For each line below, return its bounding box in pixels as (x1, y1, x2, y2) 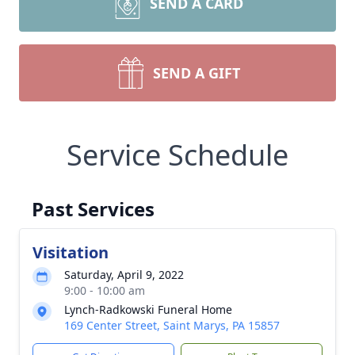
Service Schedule (67, 136, 288, 174)
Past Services (32, 196, 155, 222)
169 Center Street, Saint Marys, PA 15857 (64, 318, 280, 333)
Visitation (32, 242, 109, 263)
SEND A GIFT (153, 63, 240, 82)
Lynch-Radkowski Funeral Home (64, 302, 232, 317)
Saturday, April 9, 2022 (64, 267, 184, 282)
